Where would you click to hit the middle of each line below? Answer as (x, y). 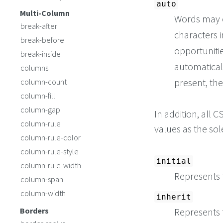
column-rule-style (50, 151)
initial (174, 161)
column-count (44, 82)
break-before (42, 40)
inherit (174, 197)
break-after (39, 26)
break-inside (41, 54)
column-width (43, 193)
